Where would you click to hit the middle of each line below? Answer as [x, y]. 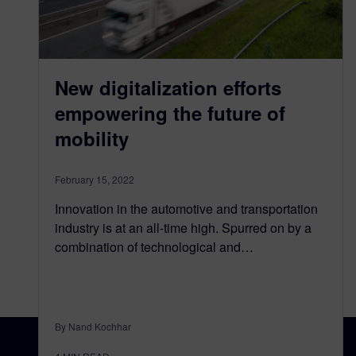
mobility [92, 138]
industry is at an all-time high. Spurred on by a [183, 228]
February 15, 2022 [95, 179]
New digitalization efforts [168, 87]
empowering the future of [170, 113]
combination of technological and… [154, 247]
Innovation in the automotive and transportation [186, 209]
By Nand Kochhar [93, 326]
